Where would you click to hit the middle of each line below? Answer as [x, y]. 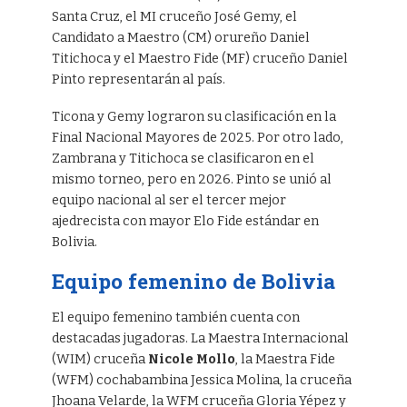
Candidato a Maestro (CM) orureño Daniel [180, 38]
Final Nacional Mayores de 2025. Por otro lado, [197, 138]
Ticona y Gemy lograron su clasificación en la [194, 117]
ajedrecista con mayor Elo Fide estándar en [185, 222]
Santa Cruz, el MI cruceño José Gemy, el [174, 17]
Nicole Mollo [191, 360]
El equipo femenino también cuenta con [175, 318]
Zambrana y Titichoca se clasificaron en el [183, 159]
